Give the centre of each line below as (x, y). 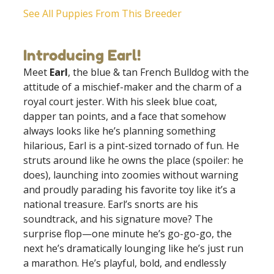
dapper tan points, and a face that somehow (124, 116)
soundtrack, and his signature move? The (118, 219)
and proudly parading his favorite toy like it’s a (129, 189)
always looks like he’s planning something (120, 131)
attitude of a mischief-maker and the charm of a (132, 87)
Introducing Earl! (82, 55)
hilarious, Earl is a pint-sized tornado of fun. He (131, 145)
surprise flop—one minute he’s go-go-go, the (128, 233)
